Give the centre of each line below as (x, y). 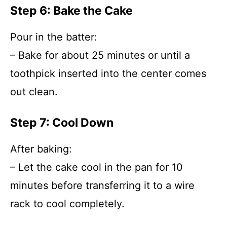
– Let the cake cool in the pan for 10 (97, 167)
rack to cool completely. (67, 204)
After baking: (41, 149)
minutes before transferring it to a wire (102, 185)
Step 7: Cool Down (62, 123)
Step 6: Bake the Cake (71, 11)
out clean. (34, 92)
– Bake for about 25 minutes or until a (100, 55)
